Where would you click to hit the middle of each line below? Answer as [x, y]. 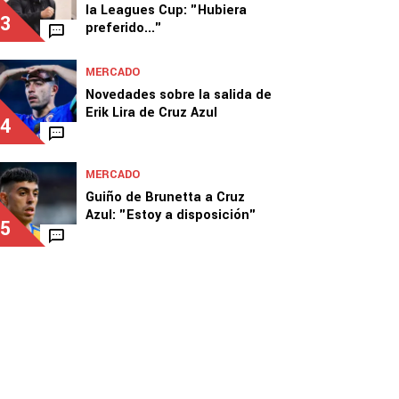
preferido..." [124, 28]
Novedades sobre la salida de [179, 95]
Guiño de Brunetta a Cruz [165, 197]
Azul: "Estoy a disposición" [171, 215]
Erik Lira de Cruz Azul [151, 113]
